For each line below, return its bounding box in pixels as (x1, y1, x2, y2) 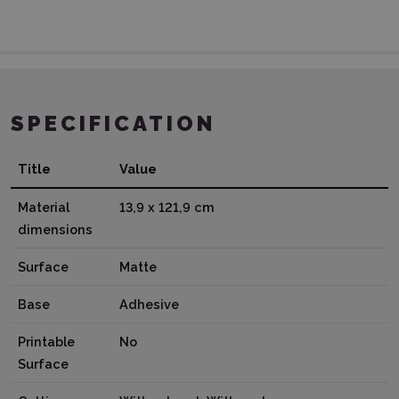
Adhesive (119, 296, 179, 312)
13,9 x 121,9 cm (119, 199, 215, 215)
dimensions (18, 221, 93, 237)
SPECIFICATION (11, 110, 216, 136)
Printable (18, 333, 75, 349)
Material (18, 199, 69, 215)
